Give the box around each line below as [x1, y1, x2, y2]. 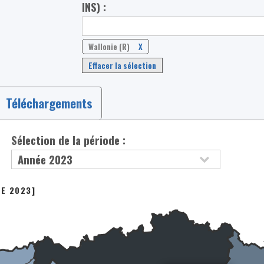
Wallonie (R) [88, 41, 130, 53]
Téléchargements [5, 94, 93, 112]
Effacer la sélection [88, 60, 157, 72]
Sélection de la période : [11, 131, 126, 148]
